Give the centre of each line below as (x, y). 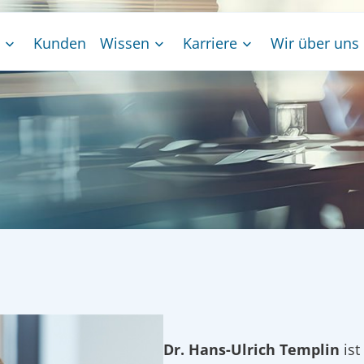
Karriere (210, 43)
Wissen (125, 43)
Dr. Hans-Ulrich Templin (251, 350)
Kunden (60, 43)
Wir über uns (315, 43)
